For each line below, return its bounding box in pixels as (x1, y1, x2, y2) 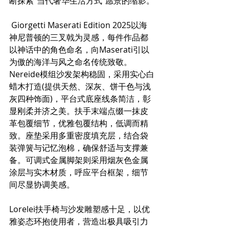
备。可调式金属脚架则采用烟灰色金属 (9, 154, 148, 166)
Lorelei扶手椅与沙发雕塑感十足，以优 (9, 203, 150, 215)
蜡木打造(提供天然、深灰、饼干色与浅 (9, 81, 151, 93)
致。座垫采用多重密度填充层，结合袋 (9, 130, 148, 142)
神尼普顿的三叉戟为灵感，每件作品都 (9, 32, 148, 43)
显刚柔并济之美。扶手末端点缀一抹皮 (9, 105, 148, 117)
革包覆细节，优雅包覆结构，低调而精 (9, 118, 148, 129)
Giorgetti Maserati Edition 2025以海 (9, 19, 147, 31)
